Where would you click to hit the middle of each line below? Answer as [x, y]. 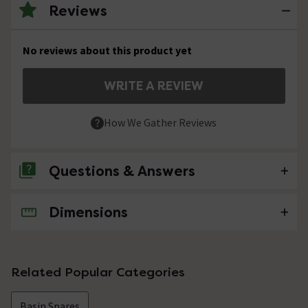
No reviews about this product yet [107, 50]
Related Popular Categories [98, 272]
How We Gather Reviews [161, 122]
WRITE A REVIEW [154, 85]
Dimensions [88, 213]
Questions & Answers [122, 172]
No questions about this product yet [113, 212]
